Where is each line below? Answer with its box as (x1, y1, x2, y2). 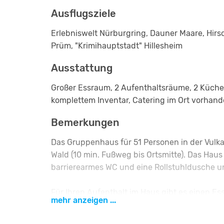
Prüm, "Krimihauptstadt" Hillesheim (51, 40, 182, 50)
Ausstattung (51, 61, 112, 74)
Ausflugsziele (51, 7, 116, 19)
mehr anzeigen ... (51, 195, 116, 205)
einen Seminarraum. (51, 199, 126, 209)
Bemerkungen (51, 116, 119, 128)
